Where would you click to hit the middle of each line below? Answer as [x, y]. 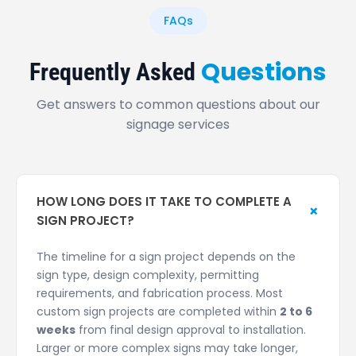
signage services [178, 124]
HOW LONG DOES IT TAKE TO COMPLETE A [164, 201]
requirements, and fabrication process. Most [160, 293]
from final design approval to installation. [191, 329]
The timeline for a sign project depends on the [166, 256]
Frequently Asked [115, 72]
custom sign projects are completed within [158, 311]
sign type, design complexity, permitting [148, 275]
